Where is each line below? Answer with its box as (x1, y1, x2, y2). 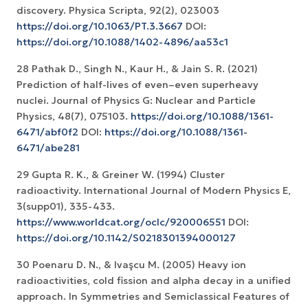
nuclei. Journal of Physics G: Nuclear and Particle (16, 94, 256, 107)
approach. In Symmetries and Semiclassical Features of (16, 290, 289, 303)
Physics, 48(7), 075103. (16, 110, 131, 123)
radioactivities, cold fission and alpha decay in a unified (16, 274, 291, 287)
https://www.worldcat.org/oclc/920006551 (16, 216, 225, 229)
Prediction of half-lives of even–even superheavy (16, 78, 258, 91)
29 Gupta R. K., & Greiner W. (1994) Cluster (16, 168, 225, 181)
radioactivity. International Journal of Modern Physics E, (16, 184, 291, 197)
